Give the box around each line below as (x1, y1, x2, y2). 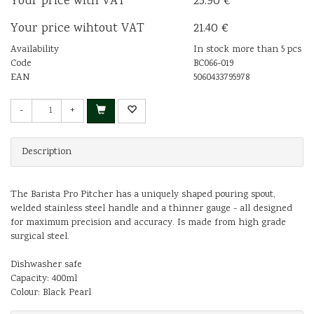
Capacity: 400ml (11, 271, 77, 286)
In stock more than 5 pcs (193, 42, 302, 57)
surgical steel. (11, 229, 69, 244)
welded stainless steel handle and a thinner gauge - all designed (11, 201, 292, 216)
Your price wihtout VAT (11, 19, 144, 38)
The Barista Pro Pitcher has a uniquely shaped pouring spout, (11, 187, 275, 202)
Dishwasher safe (11, 257, 82, 272)
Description (22, 144, 71, 159)
